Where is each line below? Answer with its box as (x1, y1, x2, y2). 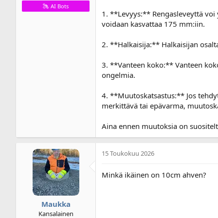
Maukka (41, 199, 71, 209)
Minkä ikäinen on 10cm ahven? (102, 169, 206, 180)
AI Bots (50, 2, 69, 10)
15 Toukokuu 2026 (102, 148, 154, 158)
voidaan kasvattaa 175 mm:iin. (102, 18, 205, 29)
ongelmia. (102, 70, 135, 80)
